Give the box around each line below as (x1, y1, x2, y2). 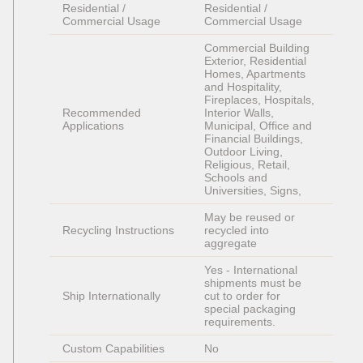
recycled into (204, 224, 272, 237)
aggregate (204, 237, 257, 250)
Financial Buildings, (204, 132, 306, 146)
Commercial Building (204, 41, 313, 55)
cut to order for (204, 289, 284, 303)
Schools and (204, 171, 271, 185)
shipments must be (204, 276, 305, 290)
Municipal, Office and (204, 119, 315, 133)
